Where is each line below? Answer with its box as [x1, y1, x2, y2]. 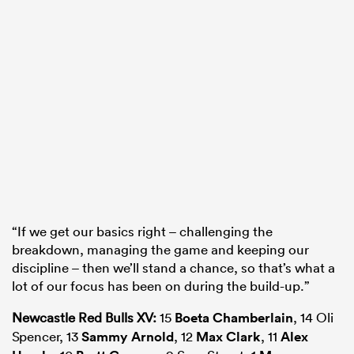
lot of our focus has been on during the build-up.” [12, 277, 310, 295]
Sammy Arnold [81, 328, 174, 346]
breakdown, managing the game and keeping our [12, 241, 309, 258]
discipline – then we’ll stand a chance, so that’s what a [12, 259, 335, 277]
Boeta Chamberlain [175, 309, 293, 327]
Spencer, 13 [12, 328, 81, 345]
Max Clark [196, 328, 261, 346]
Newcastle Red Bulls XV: [12, 309, 156, 326]
